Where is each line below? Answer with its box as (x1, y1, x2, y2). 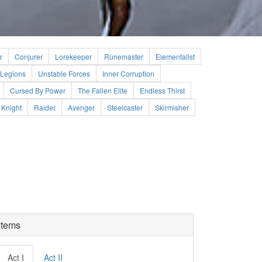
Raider (34, 102, 56, 112)
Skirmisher (155, 102, 189, 112)
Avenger (68, 102, 95, 112)
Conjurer (15, 51, 43, 61)
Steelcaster (107, 102, 143, 112)
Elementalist (156, 51, 195, 61)
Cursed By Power (10, 85, 65, 95)
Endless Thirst (140, 85, 185, 95)
